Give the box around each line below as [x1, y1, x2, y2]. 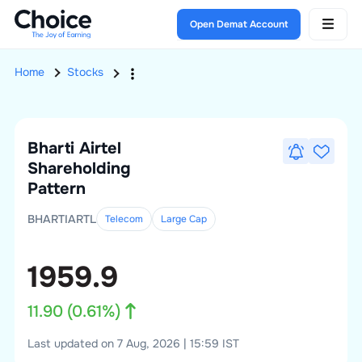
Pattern [27, 179, 86, 199]
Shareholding [27, 158, 131, 179]
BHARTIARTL [27, 212, 96, 226]
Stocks [66, 65, 103, 79]
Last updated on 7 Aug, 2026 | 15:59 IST [27, 336, 239, 351]
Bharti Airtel [27, 138, 121, 158]
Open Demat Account [190, 17, 288, 31]
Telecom [104, 213, 143, 225]
